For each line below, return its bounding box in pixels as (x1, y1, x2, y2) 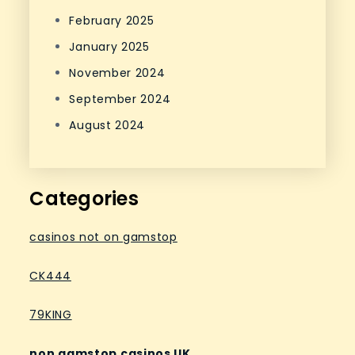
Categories (29, 185, 139, 212)
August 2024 (69, 117, 146, 134)
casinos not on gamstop (29, 229, 177, 246)
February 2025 (69, 13, 155, 29)
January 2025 (69, 39, 150, 55)
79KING (29, 307, 72, 323)
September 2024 (69, 91, 171, 108)
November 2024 (69, 65, 166, 82)
